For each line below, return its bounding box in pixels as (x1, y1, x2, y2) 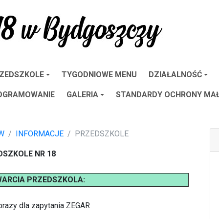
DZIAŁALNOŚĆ (149, 70, 202, 79)
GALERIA (66, 90, 98, 99)
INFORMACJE (16, 129, 64, 138)
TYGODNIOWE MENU (62, 70, 137, 79)
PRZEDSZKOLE (75, 129, 129, 138)
